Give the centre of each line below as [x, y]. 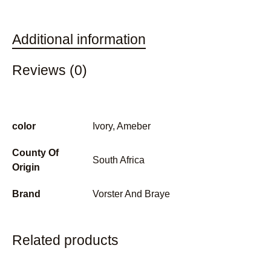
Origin [26, 168]
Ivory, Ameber [122, 126]
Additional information [79, 40]
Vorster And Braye [131, 194]
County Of [35, 153]
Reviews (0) [50, 70]
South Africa [119, 160]
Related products [65, 240]
